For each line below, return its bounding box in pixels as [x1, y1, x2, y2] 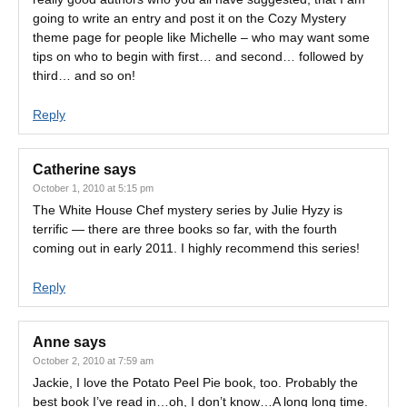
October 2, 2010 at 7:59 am [33, 355, 154, 366]
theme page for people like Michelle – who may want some [33, 30, 370, 45]
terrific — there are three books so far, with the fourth [33, 222, 337, 236]
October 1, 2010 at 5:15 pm [33, 183, 154, 194]
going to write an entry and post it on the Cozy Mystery [33, 11, 346, 25]
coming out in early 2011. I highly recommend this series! [33, 241, 360, 255]
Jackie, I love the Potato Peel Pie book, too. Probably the [33, 375, 358, 390]
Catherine [33, 162, 100, 177]
